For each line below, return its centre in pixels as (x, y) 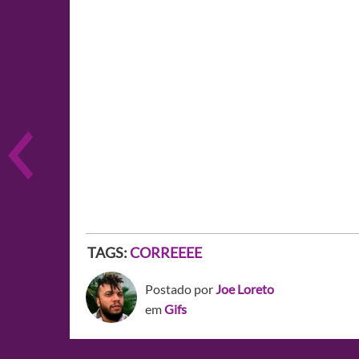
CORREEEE (166, 252)
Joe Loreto (245, 288)
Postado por (180, 288)
